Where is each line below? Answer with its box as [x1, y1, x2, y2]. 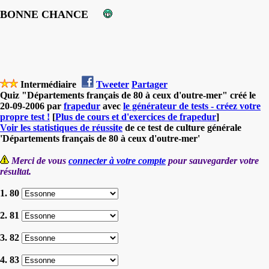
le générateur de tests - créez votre [123, 100, 261, 111]
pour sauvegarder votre [166, 155, 259, 166]
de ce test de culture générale [122, 122, 241, 133]
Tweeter [96, 79, 129, 89]
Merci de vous [11, 155, 68, 166]
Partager [131, 79, 168, 89]
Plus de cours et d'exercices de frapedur [55, 111, 216, 122]
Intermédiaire [18, 79, 79, 89]
